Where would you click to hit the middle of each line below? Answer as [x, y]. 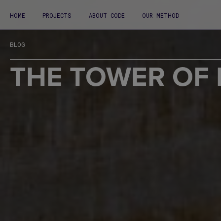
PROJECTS [57, 15]
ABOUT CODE [107, 15]
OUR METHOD [161, 15]
